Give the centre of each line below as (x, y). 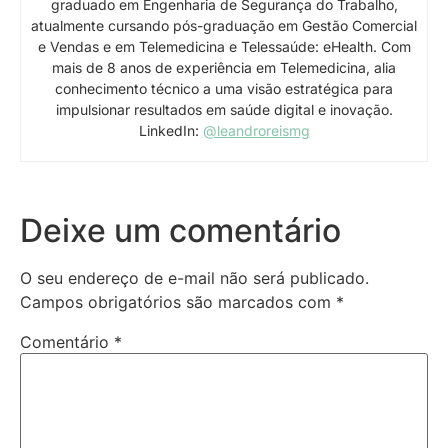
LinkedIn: (170, 131)
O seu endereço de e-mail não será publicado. (194, 278)
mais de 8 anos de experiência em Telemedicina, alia (224, 68)
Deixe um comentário (180, 231)
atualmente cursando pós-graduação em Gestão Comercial (224, 26)
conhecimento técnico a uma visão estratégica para (224, 89)
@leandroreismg (256, 131)
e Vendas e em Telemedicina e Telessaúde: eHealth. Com (224, 47)
